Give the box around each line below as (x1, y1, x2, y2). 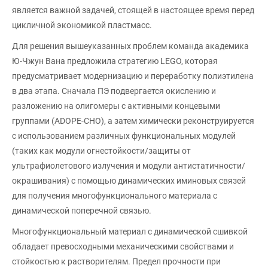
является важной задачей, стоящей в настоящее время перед (12, 5, 254, 15)
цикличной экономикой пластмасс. (12, 20, 152, 30)
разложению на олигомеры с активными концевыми (12, 100, 220, 111)
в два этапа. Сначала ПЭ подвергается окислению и (12, 86, 216, 96)
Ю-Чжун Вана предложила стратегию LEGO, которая (12, 56, 218, 66)
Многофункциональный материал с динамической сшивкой (12, 226, 248, 236)
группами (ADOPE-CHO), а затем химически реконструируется (12, 115, 254, 126)
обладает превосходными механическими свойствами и (12, 241, 234, 251)
